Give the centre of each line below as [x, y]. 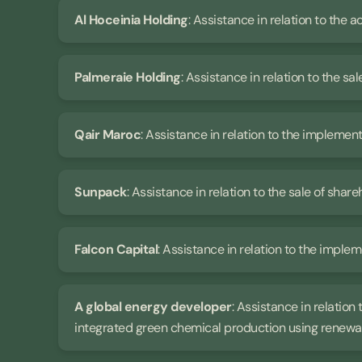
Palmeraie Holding [128, 78]
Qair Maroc [107, 135]
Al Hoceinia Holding [131, 20]
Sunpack [101, 192]
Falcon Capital [116, 250]
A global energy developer [153, 307]
